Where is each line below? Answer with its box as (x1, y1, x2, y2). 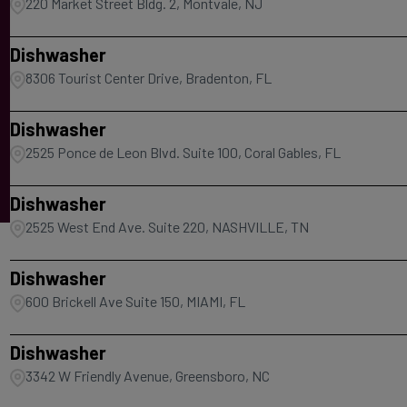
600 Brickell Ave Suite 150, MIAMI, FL (25, 293, 245, 310)
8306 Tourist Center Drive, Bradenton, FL (25, 69, 272, 86)
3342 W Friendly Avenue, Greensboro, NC (25, 367, 270, 384)
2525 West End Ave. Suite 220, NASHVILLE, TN (25, 218, 309, 235)
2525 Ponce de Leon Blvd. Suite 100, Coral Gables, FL (25, 144, 341, 161)
